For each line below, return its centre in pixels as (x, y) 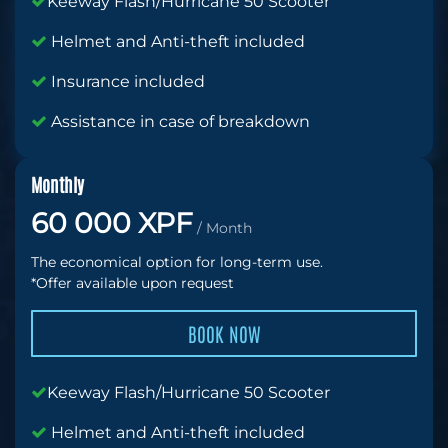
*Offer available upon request (132, 283)
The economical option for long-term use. (177, 262)
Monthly (57, 184)
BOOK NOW (224, 333)
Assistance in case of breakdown (178, 122)
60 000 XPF (112, 223)
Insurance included (126, 82)
